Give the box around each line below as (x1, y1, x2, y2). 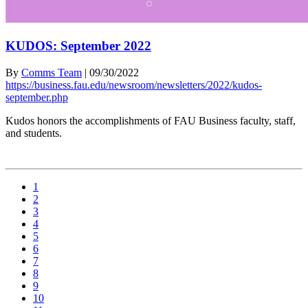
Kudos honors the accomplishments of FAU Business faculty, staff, (5, 114, 296, 126)
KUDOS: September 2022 (5, 38, 151, 54)
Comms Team (21, 66, 82, 78)
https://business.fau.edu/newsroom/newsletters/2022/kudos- (5, 78, 262, 91)
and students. (5, 126, 62, 139)
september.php (5, 91, 68, 103)
